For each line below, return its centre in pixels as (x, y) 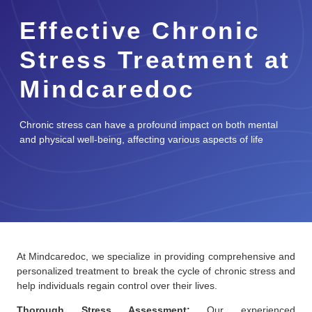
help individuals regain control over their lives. (117, 285)
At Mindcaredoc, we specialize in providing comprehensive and (156, 256)
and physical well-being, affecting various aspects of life (141, 139)
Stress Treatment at (155, 59)
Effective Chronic (140, 30)
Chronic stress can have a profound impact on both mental (149, 124)
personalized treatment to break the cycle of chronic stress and (156, 271)
